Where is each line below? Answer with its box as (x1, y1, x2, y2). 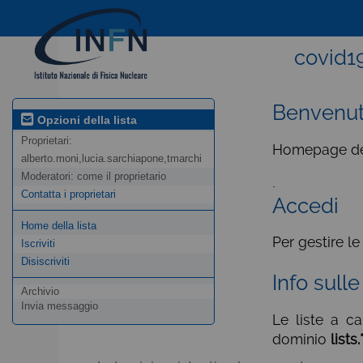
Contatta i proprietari (21, 188, 116, 201)
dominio (272, 330, 331, 348)
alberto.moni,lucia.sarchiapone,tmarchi (21, 152, 202, 165)
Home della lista (21, 220, 96, 233)
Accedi (272, 193, 339, 218)
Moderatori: (21, 170, 77, 183)
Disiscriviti (21, 255, 70, 268)
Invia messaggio (21, 300, 98, 313)
